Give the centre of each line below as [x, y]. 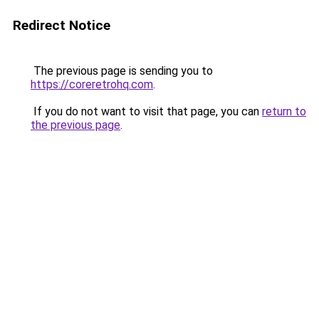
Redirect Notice [62, 25]
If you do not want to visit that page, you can [146, 111]
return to [284, 111]
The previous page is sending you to [122, 71]
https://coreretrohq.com [92, 84]
